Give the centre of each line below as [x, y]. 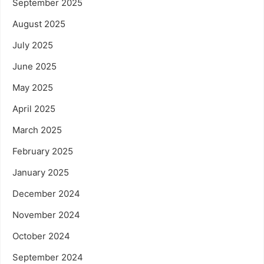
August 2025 [39, 24]
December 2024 [46, 193]
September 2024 [48, 257]
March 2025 [37, 130]
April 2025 [34, 108]
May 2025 [33, 87]
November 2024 [46, 214]
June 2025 [34, 66]
